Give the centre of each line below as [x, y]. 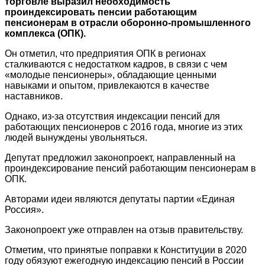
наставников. [34, 96]
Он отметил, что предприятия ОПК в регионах [105, 53]
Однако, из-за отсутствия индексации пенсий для [112, 116]
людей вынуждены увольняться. [76, 137]
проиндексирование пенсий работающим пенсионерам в [130, 168]
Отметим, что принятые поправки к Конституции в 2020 [126, 250]
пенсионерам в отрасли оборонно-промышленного [128, 22]
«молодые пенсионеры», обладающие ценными [111, 75]
